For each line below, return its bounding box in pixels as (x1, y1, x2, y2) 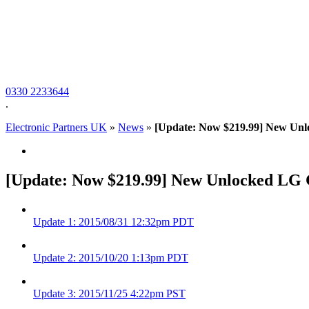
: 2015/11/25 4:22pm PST (73, 287, 186, 299)
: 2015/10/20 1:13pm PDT (73, 251, 188, 263)
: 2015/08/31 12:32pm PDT (73, 215, 194, 228)
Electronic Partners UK (6, 121, 107, 133)
